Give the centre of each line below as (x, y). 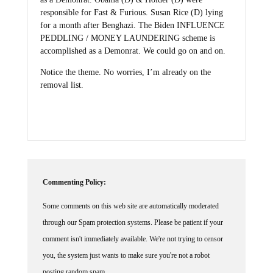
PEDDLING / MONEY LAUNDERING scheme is (127, 38)
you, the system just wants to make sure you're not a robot (126, 255)
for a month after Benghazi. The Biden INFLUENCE (132, 26)
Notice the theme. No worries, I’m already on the (125, 72)
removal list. (62, 85)
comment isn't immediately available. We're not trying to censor (133, 239)
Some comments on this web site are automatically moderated (130, 206)
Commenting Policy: (74, 182)
